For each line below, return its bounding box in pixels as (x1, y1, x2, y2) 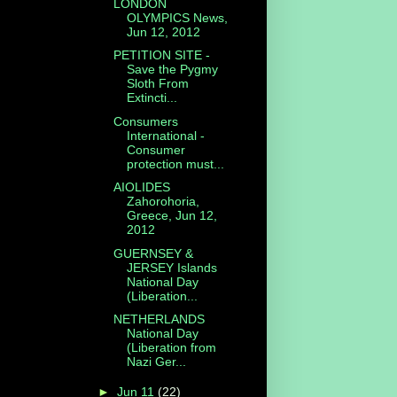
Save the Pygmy (126, 62, 218, 77)
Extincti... (126, 90, 177, 105)
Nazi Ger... (126, 354, 186, 370)
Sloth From (126, 76, 189, 91)
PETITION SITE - (113, 48, 210, 63)
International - (126, 128, 205, 143)
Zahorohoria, (126, 194, 199, 209)
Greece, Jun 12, (126, 208, 217, 223)
